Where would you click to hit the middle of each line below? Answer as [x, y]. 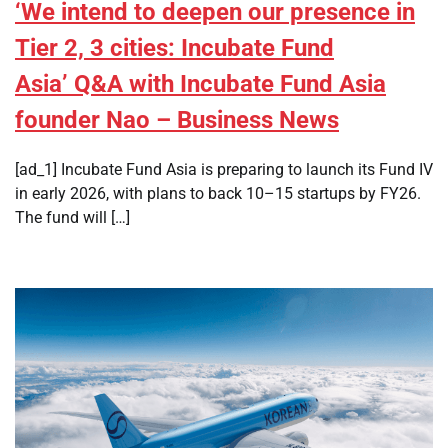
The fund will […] [72, 218]
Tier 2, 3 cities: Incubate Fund [174, 48]
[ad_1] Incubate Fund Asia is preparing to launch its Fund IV [224, 170]
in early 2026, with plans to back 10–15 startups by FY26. [218, 194]
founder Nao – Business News [177, 120]
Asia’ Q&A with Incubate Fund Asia [200, 84]
